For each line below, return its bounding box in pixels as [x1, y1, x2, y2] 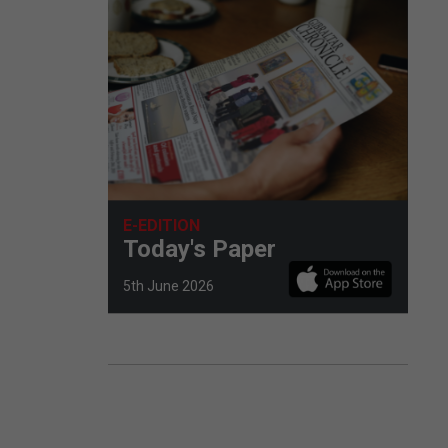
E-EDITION [123, 215, 200, 235]
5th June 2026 [123, 277, 214, 294]
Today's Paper [123, 234, 276, 263]
